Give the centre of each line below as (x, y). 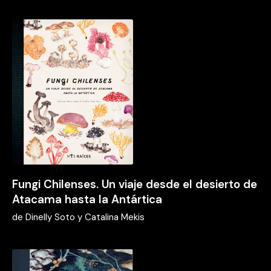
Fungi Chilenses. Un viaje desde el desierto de (135, 184)
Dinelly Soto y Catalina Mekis (85, 217)
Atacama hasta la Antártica (87, 200)
